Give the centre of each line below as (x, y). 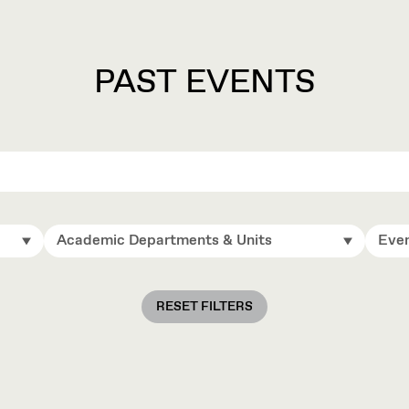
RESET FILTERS (204, 307)
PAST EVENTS (204, 83)
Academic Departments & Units (164, 241)
